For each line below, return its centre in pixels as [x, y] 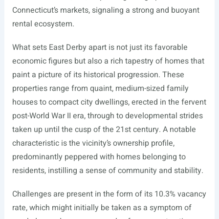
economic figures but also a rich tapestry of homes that [108, 61]
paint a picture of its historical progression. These [98, 75]
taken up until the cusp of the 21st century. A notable [104, 130]
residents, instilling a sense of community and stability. [108, 171]
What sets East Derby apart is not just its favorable [100, 48]
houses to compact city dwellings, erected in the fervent [109, 102]
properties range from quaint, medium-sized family [100, 89]
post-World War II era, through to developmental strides [107, 116]
